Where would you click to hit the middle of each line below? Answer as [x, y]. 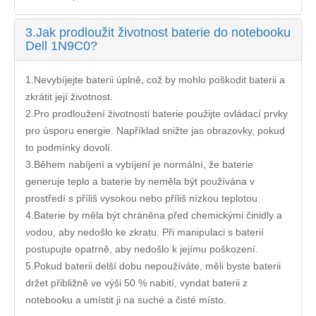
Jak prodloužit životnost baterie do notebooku [163, 32]
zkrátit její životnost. [69, 96]
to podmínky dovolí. [69, 147]
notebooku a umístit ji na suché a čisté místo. [126, 299]
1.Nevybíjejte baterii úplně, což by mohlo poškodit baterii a [155, 79]
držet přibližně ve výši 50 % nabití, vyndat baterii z [136, 282]
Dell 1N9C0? [61, 45]
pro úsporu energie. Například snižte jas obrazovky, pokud [155, 130]
